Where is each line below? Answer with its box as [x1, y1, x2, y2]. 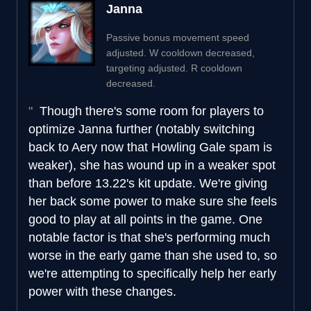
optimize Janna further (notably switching [28, 121, 255, 136]
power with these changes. [28, 284, 176, 299]
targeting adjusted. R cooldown [106, 62, 242, 74]
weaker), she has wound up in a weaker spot [28, 158, 276, 172]
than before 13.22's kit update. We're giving [28, 176, 267, 190]
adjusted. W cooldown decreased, [106, 47, 255, 58]
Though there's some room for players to [36, 103, 264, 118]
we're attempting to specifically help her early [28, 266, 276, 280]
